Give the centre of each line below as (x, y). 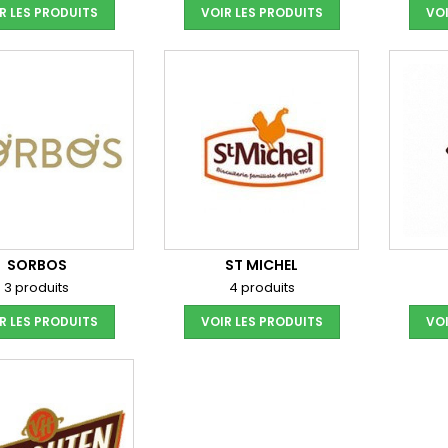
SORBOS (36, 265)
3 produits (36, 287)
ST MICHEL (261, 265)
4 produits (261, 287)
